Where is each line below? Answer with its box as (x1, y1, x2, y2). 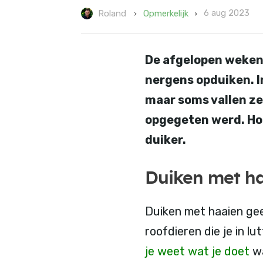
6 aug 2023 (204, 8, 249, 19)
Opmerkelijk (143, 8, 188, 19)
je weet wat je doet (145, 244, 249, 258)
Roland (98, 8, 126, 19)
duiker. (145, 132, 186, 147)
